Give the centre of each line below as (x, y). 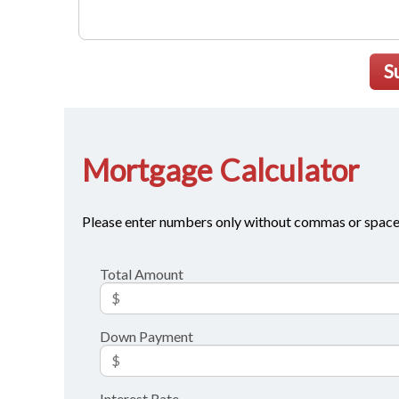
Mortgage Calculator (220, 169)
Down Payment (147, 336)
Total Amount (142, 273)
